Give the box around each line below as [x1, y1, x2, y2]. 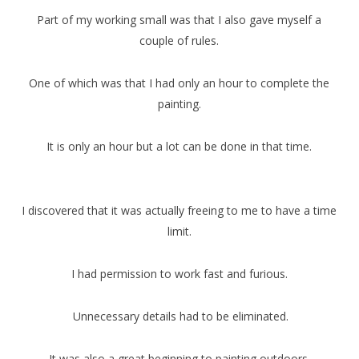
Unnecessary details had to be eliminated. [70, 308, 289, 324]
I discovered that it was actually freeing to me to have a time [22, 202, 337, 218]
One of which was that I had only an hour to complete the [29, 75, 330, 91]
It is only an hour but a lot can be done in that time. [46, 138, 313, 154]
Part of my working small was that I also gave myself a [37, 11, 322, 27]
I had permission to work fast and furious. [71, 265, 288, 281]
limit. [167, 223, 192, 239]
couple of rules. [139, 32, 220, 48]
